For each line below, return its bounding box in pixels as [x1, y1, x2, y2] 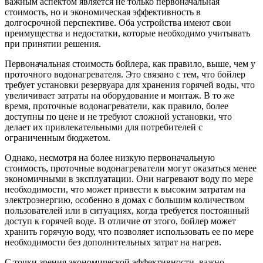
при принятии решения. [5, 39, 101, 49]
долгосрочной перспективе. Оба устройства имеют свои [5, 18, 231, 28]
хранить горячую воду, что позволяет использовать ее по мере [5, 227, 254, 237]
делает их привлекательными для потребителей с [5, 122, 203, 133]
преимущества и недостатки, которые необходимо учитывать [5, 28, 250, 39]
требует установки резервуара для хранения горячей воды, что [5, 80, 255, 90]
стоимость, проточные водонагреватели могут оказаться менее [5, 163, 257, 174]
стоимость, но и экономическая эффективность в [5, 7, 201, 18]
